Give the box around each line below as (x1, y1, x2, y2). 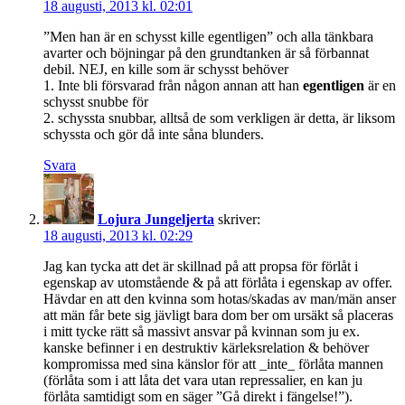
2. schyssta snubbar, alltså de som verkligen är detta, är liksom (43, 109, 395, 126)
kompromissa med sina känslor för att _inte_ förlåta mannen (43, 355, 383, 372)
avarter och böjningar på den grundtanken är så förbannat (43, 44, 369, 61)
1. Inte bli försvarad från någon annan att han (43, 77, 303, 93)
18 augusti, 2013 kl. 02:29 (43, 227, 193, 243)
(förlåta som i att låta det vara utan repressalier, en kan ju (43, 372, 363, 388)
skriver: (218, 211, 260, 227)
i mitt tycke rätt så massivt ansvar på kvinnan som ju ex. (43, 323, 360, 339)
